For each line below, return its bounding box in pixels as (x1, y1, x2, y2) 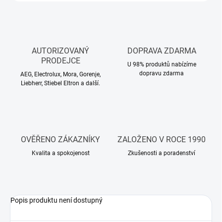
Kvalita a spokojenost (31, 150, 90, 157)
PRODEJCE (41, 56, 80, 66)
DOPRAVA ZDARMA (127, 46, 196, 56)
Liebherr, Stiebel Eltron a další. (21, 80, 100, 87)
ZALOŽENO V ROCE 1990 (117, 135, 206, 145)
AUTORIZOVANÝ (32, 46, 89, 56)
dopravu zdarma (139, 70, 184, 77)
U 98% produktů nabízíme (127, 61, 196, 68)
